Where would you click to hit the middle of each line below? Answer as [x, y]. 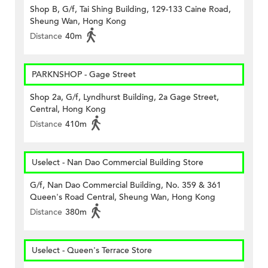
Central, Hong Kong [68, 109]
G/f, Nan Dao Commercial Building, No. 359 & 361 [126, 185]
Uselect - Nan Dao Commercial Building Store [118, 163]
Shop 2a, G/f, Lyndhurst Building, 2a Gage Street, [124, 98]
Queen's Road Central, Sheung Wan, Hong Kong [123, 197]
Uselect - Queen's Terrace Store [92, 251]
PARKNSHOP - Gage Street [84, 75]
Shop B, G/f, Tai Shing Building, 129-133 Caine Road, [130, 10]
